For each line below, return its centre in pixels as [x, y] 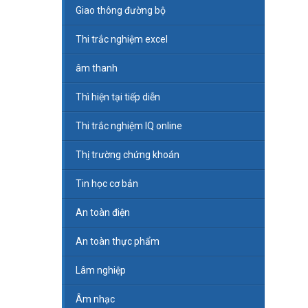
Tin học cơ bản [107, 184]
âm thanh [96, 68]
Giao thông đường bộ [120, 11]
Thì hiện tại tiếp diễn [118, 97]
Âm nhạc [95, 299]
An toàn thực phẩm [117, 242]
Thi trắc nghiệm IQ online [129, 126]
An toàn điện [102, 213]
